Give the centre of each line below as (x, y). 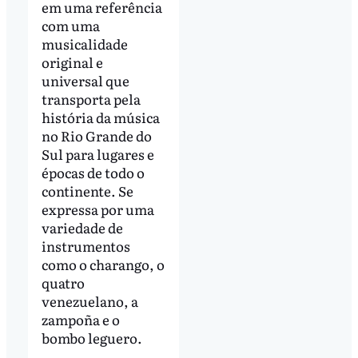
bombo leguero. (91, 337)
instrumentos (86, 245)
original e (72, 62)
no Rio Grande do (96, 135)
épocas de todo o (93, 172)
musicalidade (84, 43)
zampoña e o (80, 319)
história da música (100, 117)
